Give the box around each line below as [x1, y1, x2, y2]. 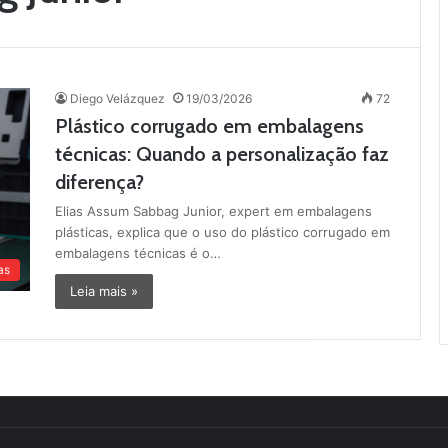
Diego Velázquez [70, 91, 165, 106]
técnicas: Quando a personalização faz [55, 142, 389, 166]
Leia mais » [70, 283, 138, 299]
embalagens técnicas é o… [55, 245, 221, 261]
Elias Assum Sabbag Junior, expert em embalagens [55, 203, 372, 219]
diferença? [55, 170, 144, 194]
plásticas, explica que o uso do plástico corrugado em [55, 224, 390, 240]
